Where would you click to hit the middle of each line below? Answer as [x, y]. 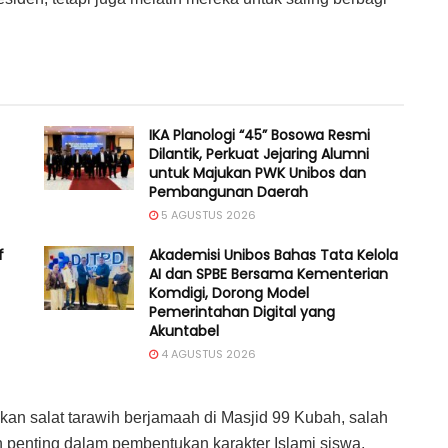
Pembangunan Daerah [228, 191]
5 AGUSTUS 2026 [207, 214]
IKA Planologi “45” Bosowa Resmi [259, 134]
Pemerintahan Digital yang [242, 311]
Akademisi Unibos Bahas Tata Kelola [273, 254]
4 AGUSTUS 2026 [207, 353]
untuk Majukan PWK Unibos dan [257, 172]
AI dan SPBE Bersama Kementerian [268, 273]
